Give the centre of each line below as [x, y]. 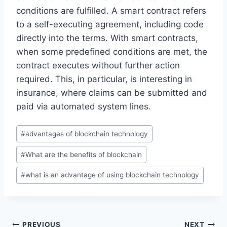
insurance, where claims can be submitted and [112, 92]
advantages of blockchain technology [87, 134]
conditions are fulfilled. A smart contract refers [111, 10]
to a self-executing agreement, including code [110, 24]
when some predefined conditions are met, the [112, 51]
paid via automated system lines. [84, 106]
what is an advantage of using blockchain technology [112, 175]
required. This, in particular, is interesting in [104, 79]
